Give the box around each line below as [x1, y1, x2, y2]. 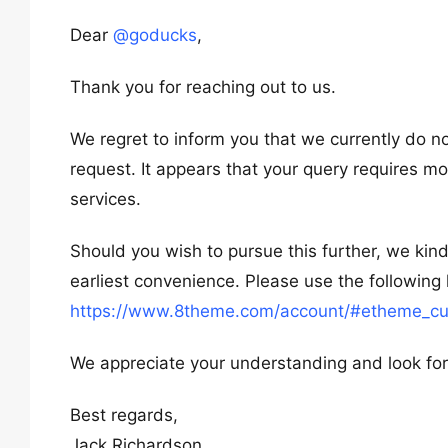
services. [70, 189, 141, 209]
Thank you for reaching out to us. [70, 77, 336, 97]
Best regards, [70, 405, 178, 425]
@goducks [113, 25, 197, 45]
